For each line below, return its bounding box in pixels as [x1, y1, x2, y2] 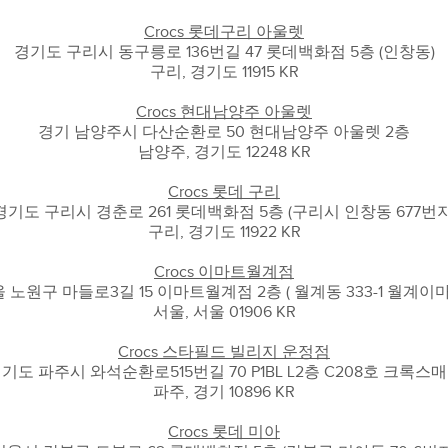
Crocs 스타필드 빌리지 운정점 [118, 343, 330, 361]
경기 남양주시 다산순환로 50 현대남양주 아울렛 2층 [38, 123, 410, 141]
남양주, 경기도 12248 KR [137, 143, 311, 161]
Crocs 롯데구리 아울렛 [144, 23, 304, 41]
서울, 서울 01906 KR [152, 303, 296, 321]
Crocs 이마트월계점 [154, 263, 294, 281]
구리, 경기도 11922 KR [147, 223, 301, 241]
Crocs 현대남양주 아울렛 [136, 103, 312, 121]
